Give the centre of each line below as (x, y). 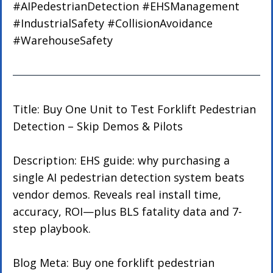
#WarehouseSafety (63, 41)
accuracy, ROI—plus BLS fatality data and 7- (128, 212)
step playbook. (52, 229)
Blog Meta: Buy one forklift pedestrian (115, 263)
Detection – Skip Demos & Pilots (98, 126)
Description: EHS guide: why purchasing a (123, 161)
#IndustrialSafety (59, 23)
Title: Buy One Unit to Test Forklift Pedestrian (136, 109)
